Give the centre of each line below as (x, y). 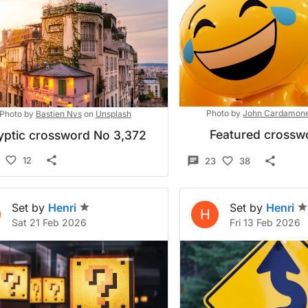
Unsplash (113, 114)
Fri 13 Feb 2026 (265, 222)
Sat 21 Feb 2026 (49, 222)
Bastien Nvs (58, 114)
